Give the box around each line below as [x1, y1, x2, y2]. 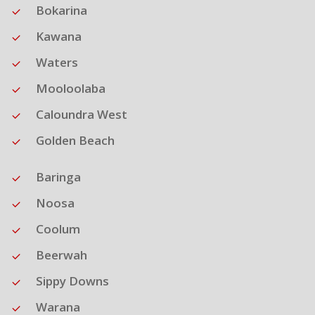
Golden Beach [35, 132, 115, 149]
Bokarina [35, 2, 87, 19]
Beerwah [35, 247, 87, 264]
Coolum [35, 221, 80, 238]
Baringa [35, 169, 81, 186]
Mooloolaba [35, 80, 105, 97]
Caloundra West [35, 106, 127, 123]
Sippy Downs [35, 273, 109, 290]
